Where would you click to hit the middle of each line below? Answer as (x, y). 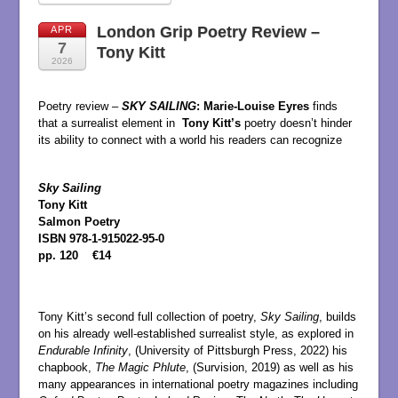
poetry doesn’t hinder (298, 123)
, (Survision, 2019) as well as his (269, 367)
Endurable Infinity (83, 350)
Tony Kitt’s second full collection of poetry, (149, 316)
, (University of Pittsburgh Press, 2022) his (237, 350)
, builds (337, 316)
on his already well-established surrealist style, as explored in (195, 333)
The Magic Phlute (140, 367)
